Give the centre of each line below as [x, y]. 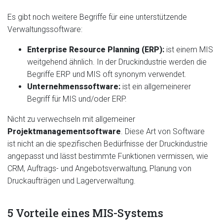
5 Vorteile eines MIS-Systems [85, 213]
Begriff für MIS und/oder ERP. [77, 99]
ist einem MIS [190, 50]
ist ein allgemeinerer [157, 87]
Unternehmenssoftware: [75, 87]
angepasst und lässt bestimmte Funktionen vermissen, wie [108, 156]
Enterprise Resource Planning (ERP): [97, 50]
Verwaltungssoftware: [45, 29]
